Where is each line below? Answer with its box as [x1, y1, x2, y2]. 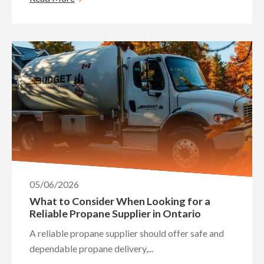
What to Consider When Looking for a [29, 194, 210, 207]
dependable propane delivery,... [29, 243, 153, 254]
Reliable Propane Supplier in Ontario [29, 207, 201, 220]
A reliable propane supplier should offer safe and [29, 227, 224, 239]
